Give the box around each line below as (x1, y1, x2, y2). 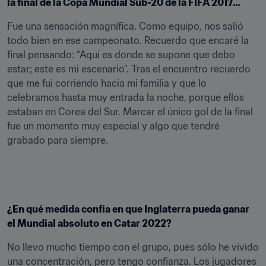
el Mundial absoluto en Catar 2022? (7, 217, 172, 229)
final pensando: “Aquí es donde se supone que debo (7, 49, 235, 61)
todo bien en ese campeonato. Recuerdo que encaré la (7, 34, 249, 46)
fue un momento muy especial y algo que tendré (7, 120, 220, 132)
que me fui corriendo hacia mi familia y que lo (7, 77, 207, 89)
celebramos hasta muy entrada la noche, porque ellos (7, 91, 244, 103)
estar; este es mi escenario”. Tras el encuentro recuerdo (7, 63, 251, 75)
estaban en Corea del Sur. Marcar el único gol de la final (7, 106, 253, 118)
